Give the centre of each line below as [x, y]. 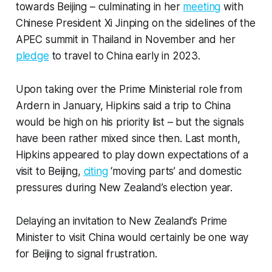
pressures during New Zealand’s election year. [124, 188]
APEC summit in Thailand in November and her [125, 40]
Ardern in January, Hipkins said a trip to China [123, 106]
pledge [32, 56]
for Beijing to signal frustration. [86, 254]
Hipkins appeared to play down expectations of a [132, 155]
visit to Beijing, [49, 172]
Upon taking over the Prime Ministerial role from [129, 90]
